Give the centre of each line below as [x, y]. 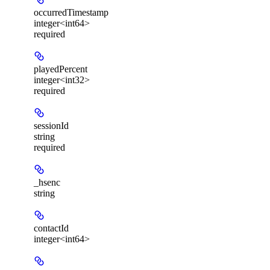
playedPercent [61, 69]
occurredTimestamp [71, 12]
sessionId [51, 125]
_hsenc [47, 182]
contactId [51, 228]
